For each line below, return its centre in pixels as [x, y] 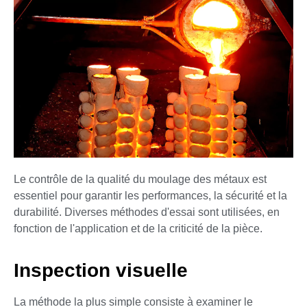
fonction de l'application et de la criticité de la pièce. [138, 229]
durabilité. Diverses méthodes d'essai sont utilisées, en [147, 212]
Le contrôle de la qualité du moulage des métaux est [140, 180]
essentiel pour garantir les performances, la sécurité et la [150, 196]
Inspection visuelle [101, 270]
